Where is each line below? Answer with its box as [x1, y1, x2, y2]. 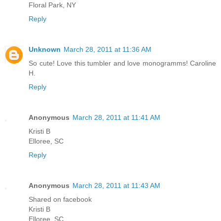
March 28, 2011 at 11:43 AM [73, 181, 160, 189]
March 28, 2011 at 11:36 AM [64, 45, 151, 53]
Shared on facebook [29, 195, 92, 203]
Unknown [29, 45, 61, 53]
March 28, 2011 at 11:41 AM [73, 113, 160, 121]
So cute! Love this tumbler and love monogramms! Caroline [29, 59, 216, 67]
